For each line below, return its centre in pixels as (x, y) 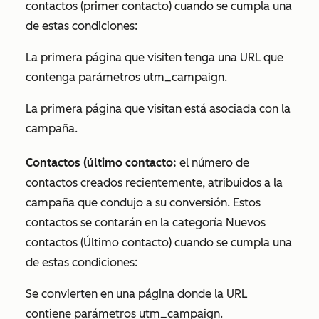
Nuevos (246, 223)
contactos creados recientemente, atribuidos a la (154, 183)
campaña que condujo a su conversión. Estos (143, 203)
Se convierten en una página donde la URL (136, 294)
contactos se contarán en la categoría (126, 223)
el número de (213, 163)
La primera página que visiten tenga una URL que (155, 57)
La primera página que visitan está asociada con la (158, 109)
